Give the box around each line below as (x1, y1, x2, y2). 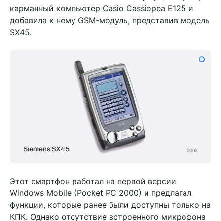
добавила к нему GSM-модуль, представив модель (10, 15, 210, 26)
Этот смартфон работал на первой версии (10, 176, 176, 186)
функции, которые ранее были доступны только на (10, 199, 211, 210)
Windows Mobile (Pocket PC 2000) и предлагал (10, 187, 191, 198)
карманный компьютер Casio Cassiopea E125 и (10, 3, 193, 14)
